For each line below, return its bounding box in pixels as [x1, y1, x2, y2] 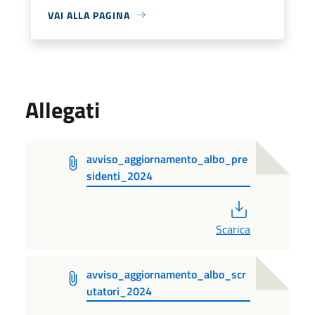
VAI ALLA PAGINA [48, 7, 130, 22]
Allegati [25, 92, 100, 127]
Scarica [216, 220, 250, 238]
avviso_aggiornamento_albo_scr [86, 265, 247, 283]
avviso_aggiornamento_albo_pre [86, 150, 248, 167]
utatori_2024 [86, 282, 153, 300]
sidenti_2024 [86, 167, 153, 184]
